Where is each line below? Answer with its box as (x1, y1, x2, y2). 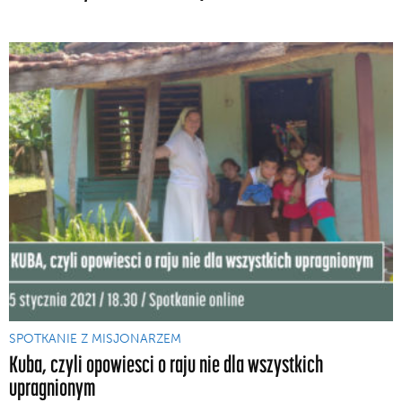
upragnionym (9, 373, 96, 400)
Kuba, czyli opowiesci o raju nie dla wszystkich (9, 350, 323, 377)
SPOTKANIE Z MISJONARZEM (9, 330, 181, 346)
